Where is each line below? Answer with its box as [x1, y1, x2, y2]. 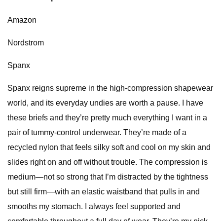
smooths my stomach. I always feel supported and [7, 202, 181, 211]
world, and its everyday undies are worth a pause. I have [7, 99, 203, 107]
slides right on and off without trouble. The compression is [7, 158, 208, 166]
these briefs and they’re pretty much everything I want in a [7, 113, 207, 122]
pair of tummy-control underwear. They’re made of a [7, 128, 186, 137]
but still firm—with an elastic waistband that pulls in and [7, 187, 200, 196]
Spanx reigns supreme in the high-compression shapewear [7, 84, 213, 92]
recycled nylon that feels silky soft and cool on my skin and [7, 143, 211, 151]
